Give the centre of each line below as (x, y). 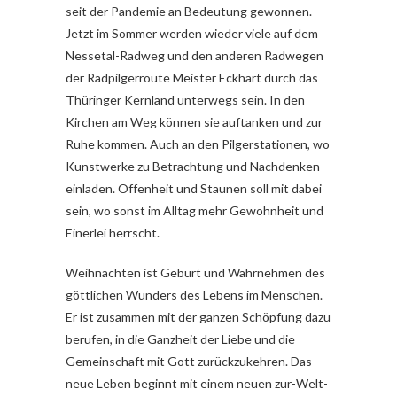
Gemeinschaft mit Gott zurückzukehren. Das (189, 362)
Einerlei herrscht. (113, 233)
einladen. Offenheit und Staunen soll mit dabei (194, 189)
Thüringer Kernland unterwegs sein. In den (185, 100)
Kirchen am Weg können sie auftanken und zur (194, 122)
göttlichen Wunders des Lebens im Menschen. (194, 295)
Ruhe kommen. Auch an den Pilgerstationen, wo (198, 144)
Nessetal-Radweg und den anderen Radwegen (195, 56)
